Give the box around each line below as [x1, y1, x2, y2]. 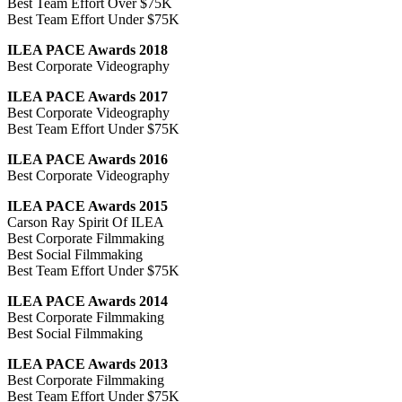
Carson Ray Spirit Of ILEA [7, 214, 164, 230]
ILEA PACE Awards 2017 [7, 88, 168, 104]
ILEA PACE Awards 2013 [7, 355, 168, 371]
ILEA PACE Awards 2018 [7, 41, 168, 57]
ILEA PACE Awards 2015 [7, 197, 168, 214]
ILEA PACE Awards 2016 [7, 151, 168, 167]
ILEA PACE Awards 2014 [7, 293, 168, 309]
